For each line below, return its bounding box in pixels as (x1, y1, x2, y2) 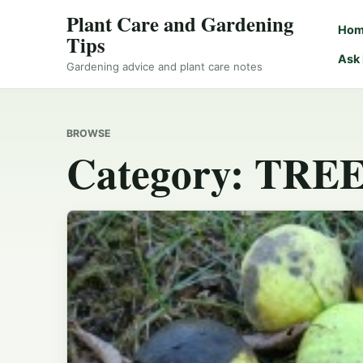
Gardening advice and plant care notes (66, 60, 263, 74)
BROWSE (66, 126, 111, 139)
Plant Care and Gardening (66, 9, 293, 38)
